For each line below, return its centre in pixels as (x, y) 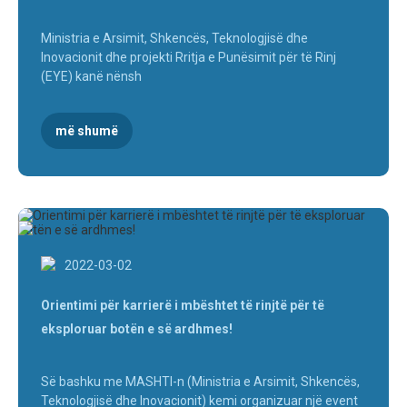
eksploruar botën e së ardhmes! (137, 329)
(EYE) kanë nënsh (91, 77)
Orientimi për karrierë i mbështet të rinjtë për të (183, 306)
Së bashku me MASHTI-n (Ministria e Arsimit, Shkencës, (200, 382)
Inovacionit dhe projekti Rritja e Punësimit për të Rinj (189, 58)
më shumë (87, 131)
